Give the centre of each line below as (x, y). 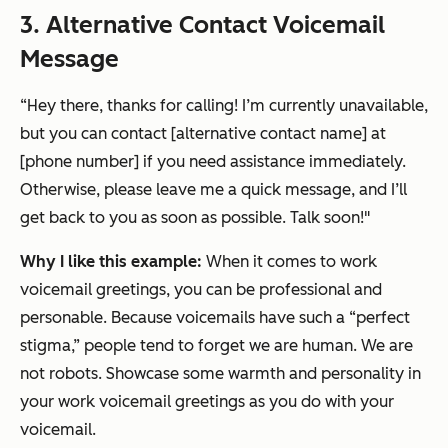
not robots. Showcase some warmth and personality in (220, 374)
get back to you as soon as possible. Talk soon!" (195, 218)
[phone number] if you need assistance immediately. (213, 162)
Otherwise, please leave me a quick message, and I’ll (213, 190)
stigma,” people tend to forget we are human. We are (216, 346)
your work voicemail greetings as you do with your (207, 402)
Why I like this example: (113, 262)
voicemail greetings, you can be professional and (201, 290)
